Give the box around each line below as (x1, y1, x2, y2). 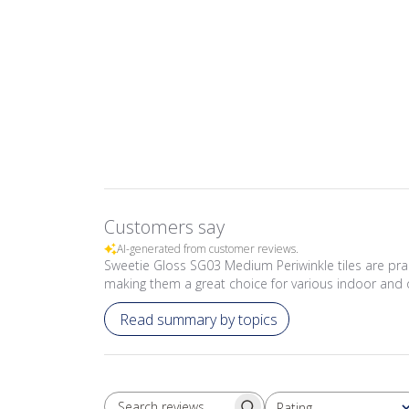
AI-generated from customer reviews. (117, 241, 299, 257)
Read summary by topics (120, 309, 278, 330)
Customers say (104, 215, 225, 239)
